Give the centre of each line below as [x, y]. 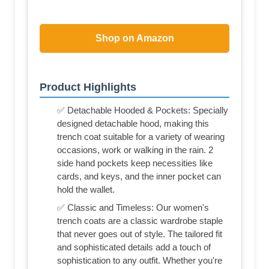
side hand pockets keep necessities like [135, 163]
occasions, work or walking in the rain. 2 [135, 150]
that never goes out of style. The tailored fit [140, 234]
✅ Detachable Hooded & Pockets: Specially [143, 110]
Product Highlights [88, 87]
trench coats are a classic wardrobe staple [140, 220]
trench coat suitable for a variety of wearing [141, 136]
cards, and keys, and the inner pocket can [139, 176]
